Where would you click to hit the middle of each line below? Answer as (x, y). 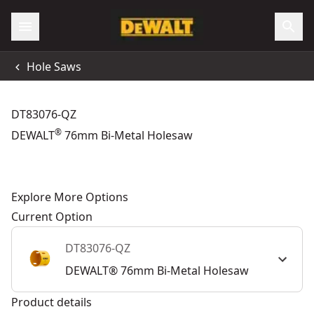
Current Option (52, 217)
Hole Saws (54, 66)
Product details (52, 302)
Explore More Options (70, 197)
